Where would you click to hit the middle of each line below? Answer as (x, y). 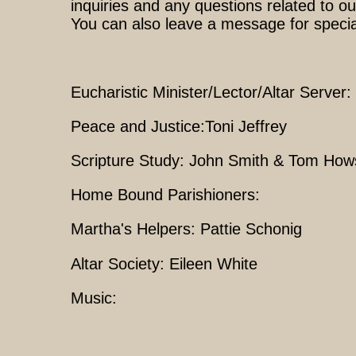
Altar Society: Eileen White (164, 263)
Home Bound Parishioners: (165, 195)
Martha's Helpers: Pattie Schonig (186, 229)
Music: (94, 298)
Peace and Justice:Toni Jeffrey (179, 126)
